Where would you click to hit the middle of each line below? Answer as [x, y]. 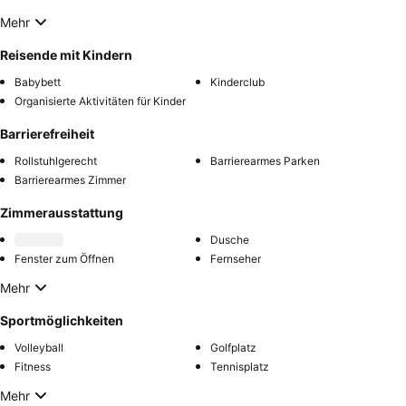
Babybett [38, 82]
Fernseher [236, 259]
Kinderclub [237, 82]
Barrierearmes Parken [265, 161]
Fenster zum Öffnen [64, 259]
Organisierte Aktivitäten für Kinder [100, 101]
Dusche [230, 240]
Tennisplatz [240, 367]
